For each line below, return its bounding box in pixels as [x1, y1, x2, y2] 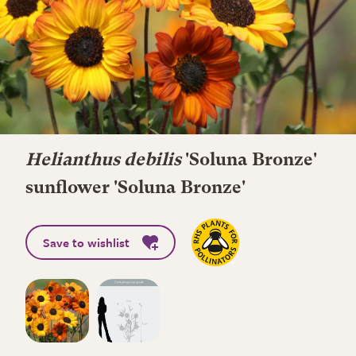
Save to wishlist [43, 234, 130, 251]
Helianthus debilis [25, 152, 181, 169]
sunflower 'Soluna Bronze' [25, 180, 246, 197]
